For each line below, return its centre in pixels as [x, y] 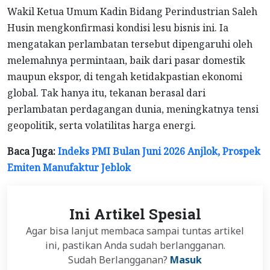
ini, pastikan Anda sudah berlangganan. [135, 245]
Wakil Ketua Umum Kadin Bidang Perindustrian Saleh [132, 11]
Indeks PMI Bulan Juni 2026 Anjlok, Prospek [159, 151]
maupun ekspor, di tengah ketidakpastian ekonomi [125, 76]
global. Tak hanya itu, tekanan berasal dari [106, 93]
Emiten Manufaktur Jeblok [69, 167]
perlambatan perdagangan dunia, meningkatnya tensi [133, 109]
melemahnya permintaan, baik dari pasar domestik [126, 60]
